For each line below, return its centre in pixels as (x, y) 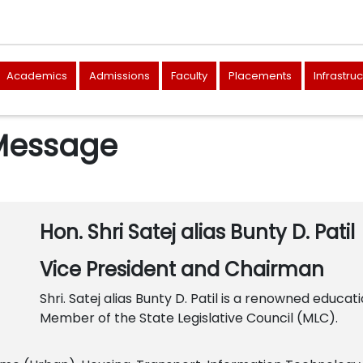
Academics (37, 75)
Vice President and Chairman (182, 269)
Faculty (189, 75)
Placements (261, 75)
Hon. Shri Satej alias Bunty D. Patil (200, 232)
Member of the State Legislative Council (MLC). (189, 318)
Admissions (119, 75)
